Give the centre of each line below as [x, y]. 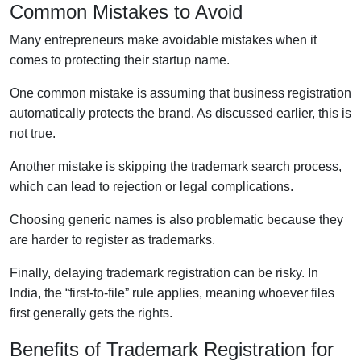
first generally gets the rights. [91, 313]
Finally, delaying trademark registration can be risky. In [164, 272]
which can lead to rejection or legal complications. [151, 186]
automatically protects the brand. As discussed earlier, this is [180, 113]
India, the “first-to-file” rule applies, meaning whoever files [172, 293]
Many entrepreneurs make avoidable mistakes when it [163, 39]
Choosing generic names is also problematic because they [176, 219]
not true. [33, 133]
